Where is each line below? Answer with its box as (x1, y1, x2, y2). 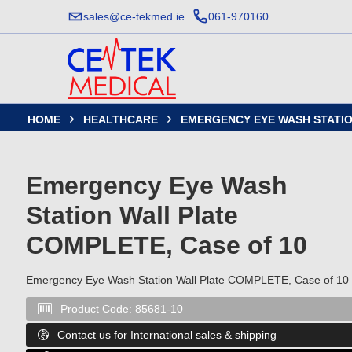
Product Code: (60, 302, 135, 315)
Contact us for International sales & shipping (57, 328, 277, 341)
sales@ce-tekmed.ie (83, 10, 185, 23)
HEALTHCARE (83, 113, 158, 126)
